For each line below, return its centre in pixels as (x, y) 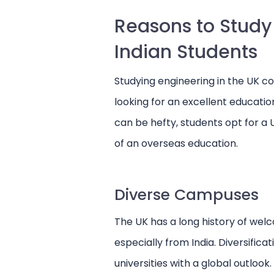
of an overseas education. (176, 143)
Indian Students (186, 52)
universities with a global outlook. (193, 263)
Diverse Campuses (187, 195)
